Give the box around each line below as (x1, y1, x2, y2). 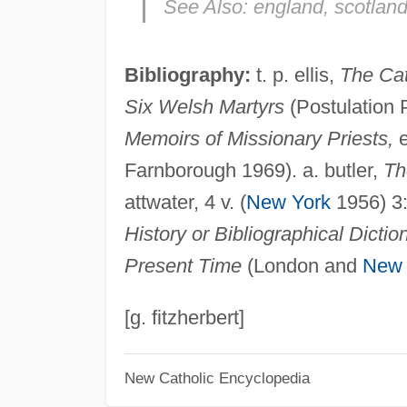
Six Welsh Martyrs (124, 94, 284, 118)
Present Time (124, 253, 242, 277)
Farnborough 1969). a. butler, (124, 158, 383, 182)
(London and (241, 253, 362, 277)
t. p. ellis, (250, 63, 340, 86)
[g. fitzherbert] (124, 305, 244, 329)
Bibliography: (124, 63, 251, 86)
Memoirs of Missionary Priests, (124, 126, 393, 150)
